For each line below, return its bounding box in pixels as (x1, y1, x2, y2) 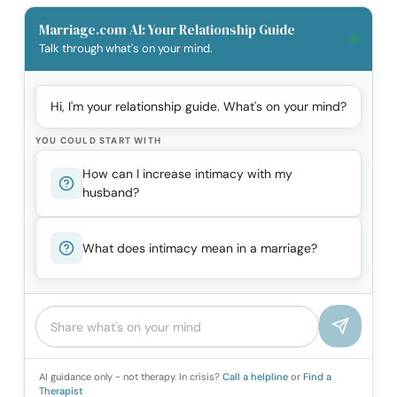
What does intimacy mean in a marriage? (82, 239, 317, 256)
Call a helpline (222, 370, 291, 384)
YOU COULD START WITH (35, 135, 161, 147)
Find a (303, 370, 331, 384)
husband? (82, 184, 139, 201)
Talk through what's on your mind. (39, 41, 213, 57)
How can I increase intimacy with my (82, 166, 292, 183)
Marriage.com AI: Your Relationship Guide (39, 20, 295, 40)
